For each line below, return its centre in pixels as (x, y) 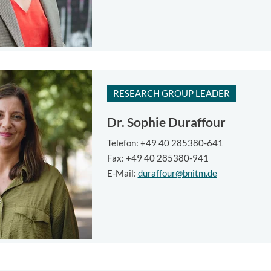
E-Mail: (122, 173)
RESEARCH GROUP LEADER (171, 93)
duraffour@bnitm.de (177, 173)
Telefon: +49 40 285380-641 (165, 143)
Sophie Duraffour (175, 122)
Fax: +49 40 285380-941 (158, 158)
